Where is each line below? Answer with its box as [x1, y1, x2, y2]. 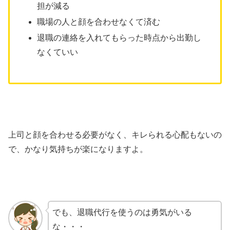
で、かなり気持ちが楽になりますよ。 [8, 145, 148, 154]
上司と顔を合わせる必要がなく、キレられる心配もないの [8, 130, 222, 140]
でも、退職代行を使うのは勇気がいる [52, 207, 192, 217]
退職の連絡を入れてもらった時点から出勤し [37, 33, 202, 42]
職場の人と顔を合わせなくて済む [37, 17, 161, 26]
